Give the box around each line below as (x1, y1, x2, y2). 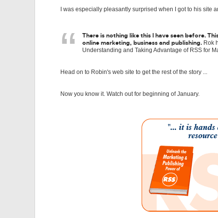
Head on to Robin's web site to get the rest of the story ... (60, 69, 207, 75)
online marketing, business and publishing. (82, 39, 202, 47)
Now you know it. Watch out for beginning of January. (60, 91, 200, 97)
